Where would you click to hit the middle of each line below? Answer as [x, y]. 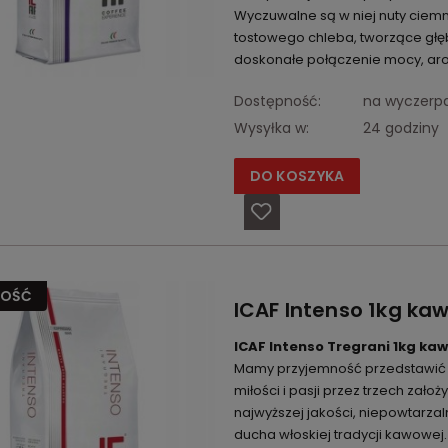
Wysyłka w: [271, 128]
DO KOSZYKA [297, 176]
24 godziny [400, 128]
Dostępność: [277, 101]
